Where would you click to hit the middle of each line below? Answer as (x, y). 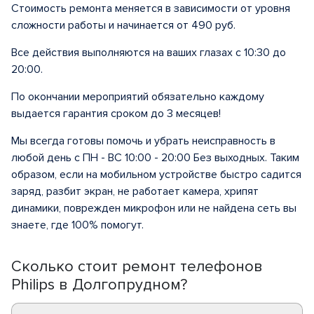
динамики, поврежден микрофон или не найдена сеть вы (154, 208)
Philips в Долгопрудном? (99, 285)
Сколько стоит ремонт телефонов (137, 267)
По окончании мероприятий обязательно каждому (138, 97)
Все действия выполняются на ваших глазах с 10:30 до (149, 53)
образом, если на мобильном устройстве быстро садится (156, 175)
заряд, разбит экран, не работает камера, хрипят (135, 191)
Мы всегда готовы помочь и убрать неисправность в (143, 141)
